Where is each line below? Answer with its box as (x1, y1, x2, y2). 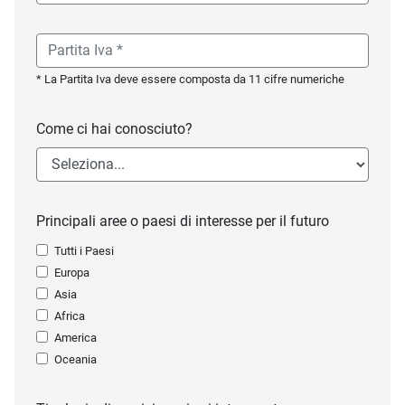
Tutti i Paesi (54, 243, 114, 258)
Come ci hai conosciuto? (36, 119, 193, 137)
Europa (54, 265, 89, 279)
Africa (54, 308, 85, 323)
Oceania (54, 352, 97, 366)
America (54, 330, 97, 344)
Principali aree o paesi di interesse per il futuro (36, 212, 329, 230)
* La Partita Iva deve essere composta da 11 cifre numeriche (36, 71, 344, 86)
